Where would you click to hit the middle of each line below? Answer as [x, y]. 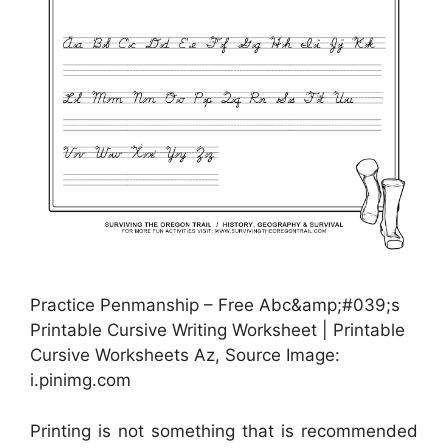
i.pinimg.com [80, 380]
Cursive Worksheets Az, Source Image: [185, 355]
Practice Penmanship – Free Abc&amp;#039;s [215, 305]
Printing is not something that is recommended [224, 430]
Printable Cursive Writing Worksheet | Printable [217, 330]
